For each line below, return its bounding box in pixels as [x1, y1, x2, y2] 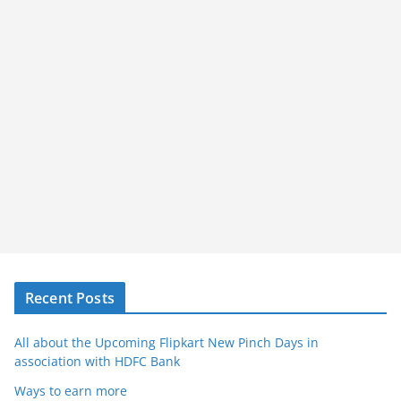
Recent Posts [25, 288, 115, 308]
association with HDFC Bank [14, 353, 180, 370]
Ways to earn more [14, 382, 127, 399]
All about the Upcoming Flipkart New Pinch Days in [14, 334, 319, 351]
